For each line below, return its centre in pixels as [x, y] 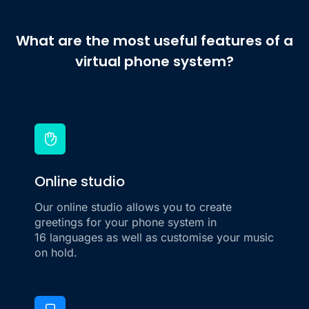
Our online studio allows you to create [133, 207]
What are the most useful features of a [154, 41]
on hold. [56, 253]
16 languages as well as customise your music [154, 238]
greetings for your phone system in [126, 222]
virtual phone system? [154, 62]
